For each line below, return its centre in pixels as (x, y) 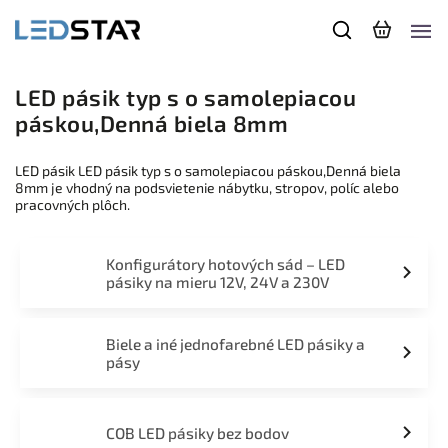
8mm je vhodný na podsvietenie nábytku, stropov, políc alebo (207, 187)
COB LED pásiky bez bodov (197, 433)
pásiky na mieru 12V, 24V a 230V (217, 282)
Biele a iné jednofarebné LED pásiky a (235, 344)
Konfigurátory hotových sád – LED (225, 264)
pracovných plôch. (72, 204)
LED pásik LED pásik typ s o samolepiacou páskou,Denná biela (208, 170)
